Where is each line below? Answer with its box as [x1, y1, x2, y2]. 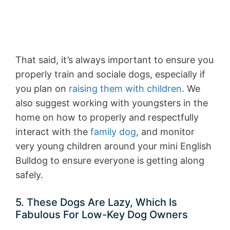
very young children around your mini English [15, 141, 212, 152]
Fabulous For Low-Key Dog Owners [15, 208, 188, 221]
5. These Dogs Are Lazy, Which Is [15, 196, 177, 209]
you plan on [15, 83, 69, 94]
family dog [90, 126, 136, 138]
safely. [15, 169, 43, 181]
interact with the [15, 126, 90, 138]
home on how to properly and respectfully [15, 112, 199, 123]
